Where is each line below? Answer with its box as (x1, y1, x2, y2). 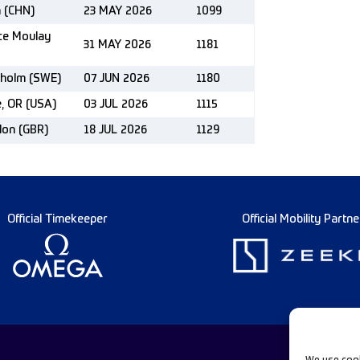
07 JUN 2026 (84, 73, 149, 84)
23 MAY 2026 (84, 6, 152, 17)
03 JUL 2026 (84, 99, 148, 110)
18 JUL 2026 (84, 125, 147, 136)
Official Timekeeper (7, 214, 108, 225)
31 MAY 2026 (84, 39, 151, 51)
